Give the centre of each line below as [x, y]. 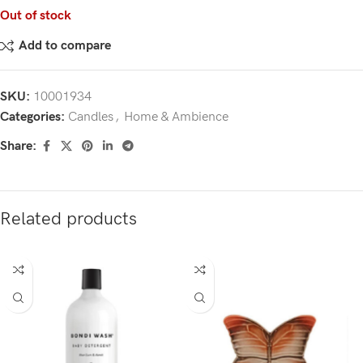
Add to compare [65, 46]
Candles [91, 117]
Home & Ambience [176, 117]
